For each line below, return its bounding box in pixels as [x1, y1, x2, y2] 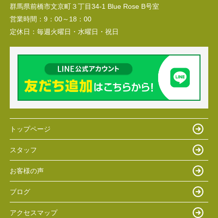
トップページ [10, 125, 51, 133]
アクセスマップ [10, 208, 57, 217]
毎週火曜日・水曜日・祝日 [37, 27, 119, 36]
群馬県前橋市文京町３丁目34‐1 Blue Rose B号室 [10, 2, 159, 10]
